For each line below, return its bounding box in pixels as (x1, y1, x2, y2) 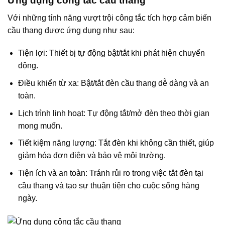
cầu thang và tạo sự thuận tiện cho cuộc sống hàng (18, 181, 199, 190)
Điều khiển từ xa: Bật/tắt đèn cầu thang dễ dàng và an (18, 78, 209, 87)
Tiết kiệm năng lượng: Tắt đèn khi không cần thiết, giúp (18, 139, 214, 148)
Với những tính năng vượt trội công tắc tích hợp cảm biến (8, 13, 211, 22)
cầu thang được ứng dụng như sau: (8, 26, 135, 35)
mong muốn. (18, 121, 62, 130)
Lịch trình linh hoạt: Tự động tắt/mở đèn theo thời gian (18, 108, 209, 118)
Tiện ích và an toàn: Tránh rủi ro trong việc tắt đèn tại (18, 168, 203, 177)
